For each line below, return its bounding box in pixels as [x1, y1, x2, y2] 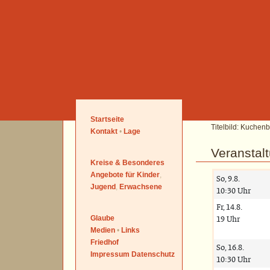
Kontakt [90, 127, 118, 136]
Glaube [90, 214, 115, 222]
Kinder [137, 171, 160, 179]
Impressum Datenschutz [90, 250, 175, 259]
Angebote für [90, 171, 135, 179]
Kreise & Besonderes [90, 159, 165, 167]
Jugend [90, 183, 116, 191]
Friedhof [90, 238, 119, 246]
